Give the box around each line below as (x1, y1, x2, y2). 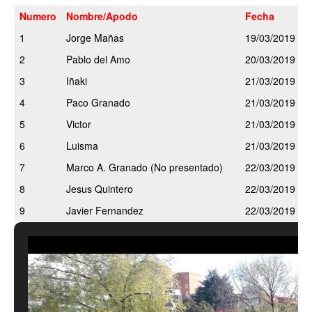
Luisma (66, 138, 98, 153)
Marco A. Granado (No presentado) (66, 159, 223, 174)
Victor (66, 116, 91, 131)
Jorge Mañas (66, 30, 127, 45)
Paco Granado (66, 95, 130, 109)
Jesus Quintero (66, 181, 133, 196)
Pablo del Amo (66, 52, 130, 66)
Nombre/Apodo (66, 8, 138, 23)
